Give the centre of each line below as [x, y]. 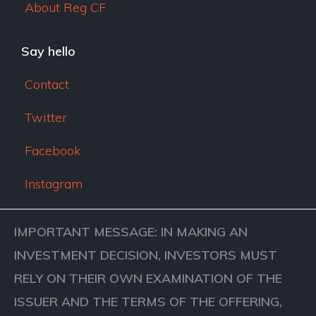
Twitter [46, 117]
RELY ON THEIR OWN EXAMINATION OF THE [148, 278]
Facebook [53, 151]
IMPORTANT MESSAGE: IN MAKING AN [131, 232]
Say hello [48, 51]
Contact [47, 84]
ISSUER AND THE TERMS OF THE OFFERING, [148, 302]
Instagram [54, 184]
